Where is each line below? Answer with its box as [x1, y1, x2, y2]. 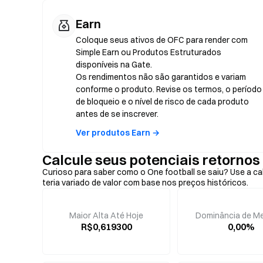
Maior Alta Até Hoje [69, 210, 143, 221]
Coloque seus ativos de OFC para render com [76, 35, 248, 45]
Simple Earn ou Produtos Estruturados [76, 47, 221, 58]
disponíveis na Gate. [76, 59, 152, 70]
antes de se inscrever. [76, 109, 159, 119]
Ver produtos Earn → [76, 127, 160, 138]
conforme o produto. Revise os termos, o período [76, 84, 262, 95]
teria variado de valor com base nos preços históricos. [42, 177, 248, 188]
